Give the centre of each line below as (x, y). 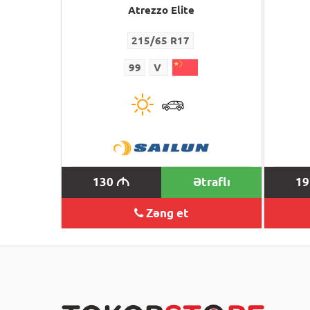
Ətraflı (211, 181)
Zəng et (166, 212)
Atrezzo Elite (162, 10)
